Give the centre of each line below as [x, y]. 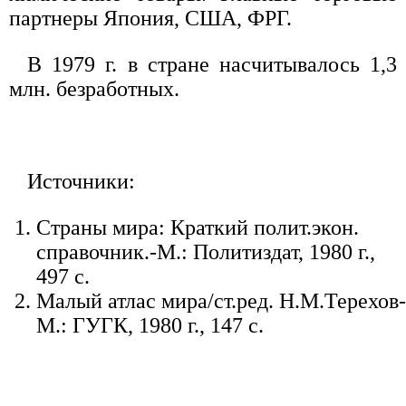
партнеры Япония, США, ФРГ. [150, 18]
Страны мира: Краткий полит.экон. [198, 227]
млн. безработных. [94, 88]
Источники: [81, 181]
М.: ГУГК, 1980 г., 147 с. [150, 325]
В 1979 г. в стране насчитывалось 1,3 [212, 64]
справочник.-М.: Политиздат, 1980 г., [206, 251]
